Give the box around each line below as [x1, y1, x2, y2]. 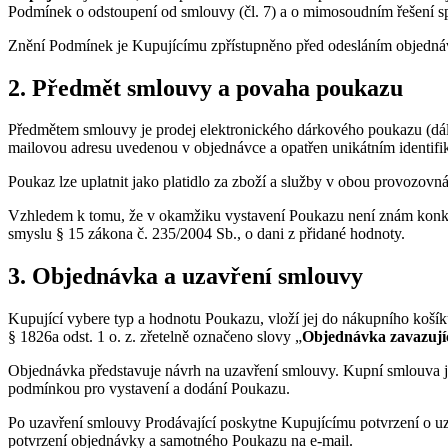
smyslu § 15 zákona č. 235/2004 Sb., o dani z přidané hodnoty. [8, 225, 405, 243]
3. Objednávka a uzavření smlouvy [8, 263, 363, 290]
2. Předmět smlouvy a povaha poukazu [8, 74, 403, 101]
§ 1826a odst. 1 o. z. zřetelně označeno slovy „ [8, 328, 302, 346]
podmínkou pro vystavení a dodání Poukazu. [8, 380, 290, 398]
